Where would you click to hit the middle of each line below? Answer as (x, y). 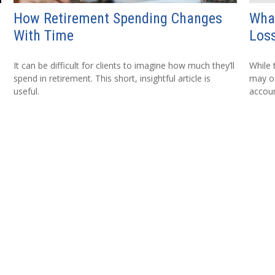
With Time (44, 35)
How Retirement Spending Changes (118, 18)
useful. (27, 91)
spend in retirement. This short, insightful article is (112, 78)
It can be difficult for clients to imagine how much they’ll (124, 65)
